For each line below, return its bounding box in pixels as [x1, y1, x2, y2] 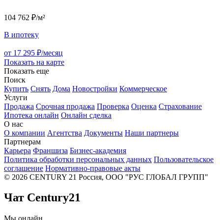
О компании [4, 128, 45, 137]
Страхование [159, 102, 202, 110]
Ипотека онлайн [4, 110, 59, 119]
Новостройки [72, 84, 117, 93]
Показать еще [4, 66, 49, 75]
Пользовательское [154, 155, 214, 164]
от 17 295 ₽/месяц [4, 48, 63, 57]
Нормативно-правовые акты [45, 164, 140, 172]
